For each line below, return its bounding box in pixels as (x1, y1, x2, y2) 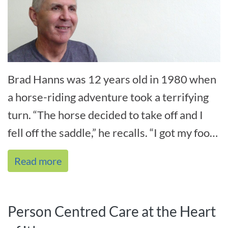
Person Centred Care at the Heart (8, 203, 216, 220)
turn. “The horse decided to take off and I (8, 108, 203, 122)
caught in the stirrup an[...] (8, 144, 134, 158)
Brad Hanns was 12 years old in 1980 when (8, 72, 216, 87)
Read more (14, 155, 62, 167)
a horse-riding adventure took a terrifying (8, 90, 209, 104)
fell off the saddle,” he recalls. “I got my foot (8, 126, 214, 140)
